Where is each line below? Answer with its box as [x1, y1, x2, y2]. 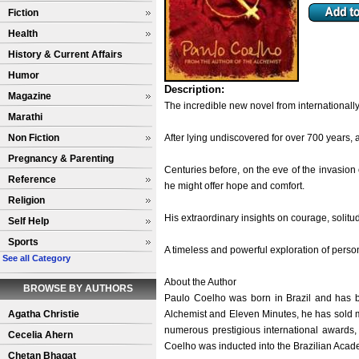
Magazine [8, 91, 51, 102]
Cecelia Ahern [8, 329, 73, 341]
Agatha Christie [8, 309, 79, 320]
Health [8, 28, 38, 39]
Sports [8, 236, 38, 248]
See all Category [2, 253, 71, 263]
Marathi [8, 111, 42, 123]
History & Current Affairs [8, 49, 123, 60]
